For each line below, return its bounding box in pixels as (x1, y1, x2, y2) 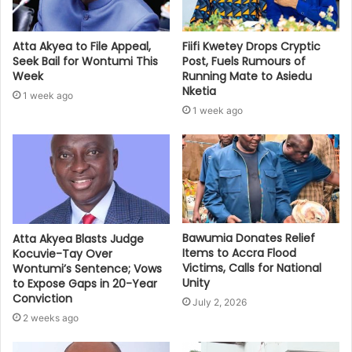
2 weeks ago (23, 311, 79, 324)
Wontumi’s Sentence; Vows (13, 260, 162, 277)
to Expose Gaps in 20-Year (13, 275, 157, 291)
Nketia (182, 83, 216, 100)
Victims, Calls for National (182, 259, 321, 276)
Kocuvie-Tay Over (13, 245, 112, 262)
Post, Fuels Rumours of (182, 53, 306, 70)
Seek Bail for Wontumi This (13, 53, 158, 70)
